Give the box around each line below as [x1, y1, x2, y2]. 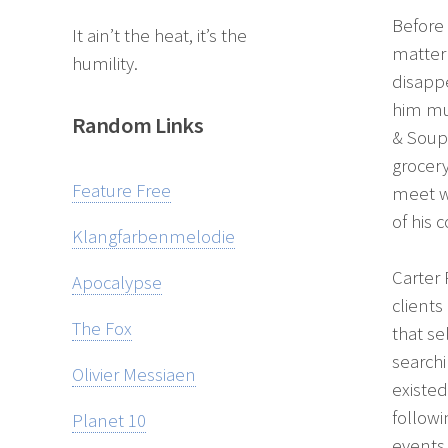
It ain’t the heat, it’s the [72, 24, 247, 48]
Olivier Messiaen [72, 362, 196, 386]
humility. [72, 52, 138, 76]
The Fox [72, 316, 132, 340]
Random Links [72, 111, 204, 140]
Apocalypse [72, 270, 162, 294]
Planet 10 [72, 408, 146, 432]
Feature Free [72, 178, 171, 202]
